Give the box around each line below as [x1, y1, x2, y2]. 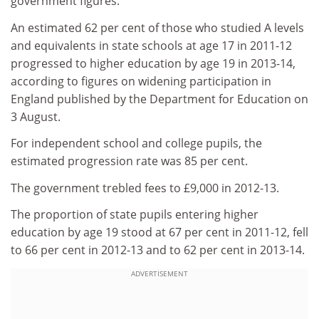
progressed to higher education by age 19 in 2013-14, [11, 55, 296, 71]
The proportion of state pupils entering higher [11, 206, 258, 223]
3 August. [11, 108, 61, 125]
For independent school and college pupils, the [11, 135, 262, 152]
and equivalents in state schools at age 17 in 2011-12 [11, 37, 292, 53]
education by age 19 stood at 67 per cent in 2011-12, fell [11, 224, 308, 241]
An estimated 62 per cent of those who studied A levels [11, 19, 304, 36]
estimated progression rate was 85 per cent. [11, 153, 248, 169]
